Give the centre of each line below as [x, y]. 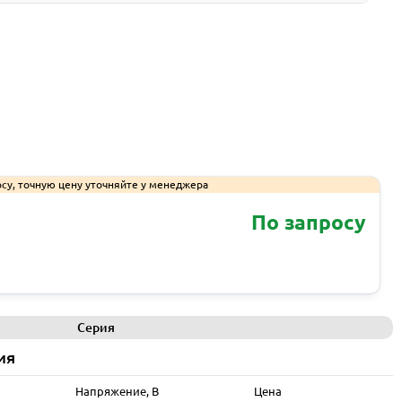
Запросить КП [109, 266]
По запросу [308, 223]
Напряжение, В [117, 391]
